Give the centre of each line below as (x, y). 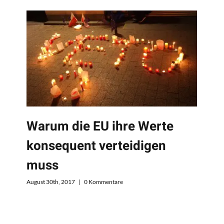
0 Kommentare (104, 181)
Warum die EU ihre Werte (100, 127)
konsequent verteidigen (96, 146)
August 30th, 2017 (51, 181)
